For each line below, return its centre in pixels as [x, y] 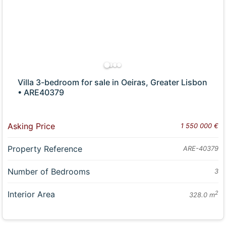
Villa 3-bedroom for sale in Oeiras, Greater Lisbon [113, 82]
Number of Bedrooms [49, 172]
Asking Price [32, 126]
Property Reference [45, 149]
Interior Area [32, 194]
